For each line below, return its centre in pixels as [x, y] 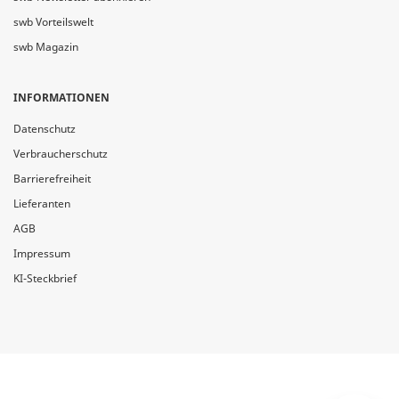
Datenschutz [45, 129]
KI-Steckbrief [45, 278]
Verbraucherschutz [61, 154]
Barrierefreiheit [52, 179]
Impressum [42, 253]
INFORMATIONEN [61, 98]
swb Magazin [46, 47]
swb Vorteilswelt [53, 22]
